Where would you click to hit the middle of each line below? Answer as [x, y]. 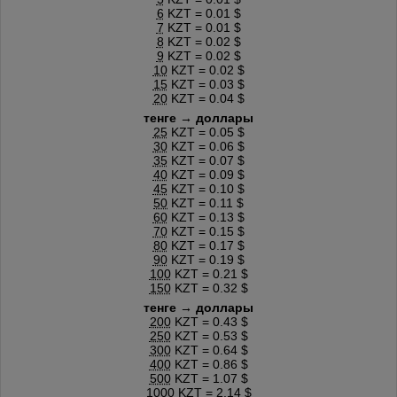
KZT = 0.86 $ [209, 364]
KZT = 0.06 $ [206, 146]
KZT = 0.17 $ [206, 245]
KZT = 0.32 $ [209, 288]
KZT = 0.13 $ [206, 217]
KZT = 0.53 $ [209, 335]
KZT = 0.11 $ [206, 202]
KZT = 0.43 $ [209, 321]
